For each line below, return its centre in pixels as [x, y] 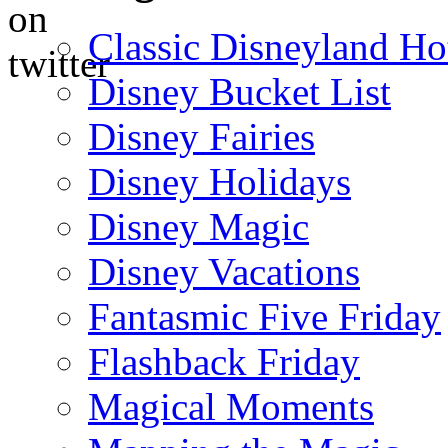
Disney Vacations [224, 271]
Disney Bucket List [239, 91]
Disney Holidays [219, 181]
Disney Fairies [201, 136]
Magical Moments [231, 406]
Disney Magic [198, 226]
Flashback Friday [224, 361]
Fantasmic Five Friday [264, 316]
